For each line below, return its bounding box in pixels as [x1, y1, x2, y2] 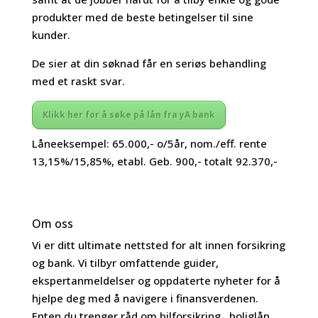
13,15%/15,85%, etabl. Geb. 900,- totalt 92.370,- [31, 153, 278, 168]
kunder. [31, 27, 70, 42]
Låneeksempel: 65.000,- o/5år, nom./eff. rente [31, 136, 267, 150]
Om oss [31, 215, 73, 231]
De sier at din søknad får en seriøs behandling [31, 55, 266, 70]
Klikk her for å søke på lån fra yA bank [42, 108, 215, 121]
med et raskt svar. [31, 73, 125, 88]
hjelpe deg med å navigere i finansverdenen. [31, 290, 258, 305]
